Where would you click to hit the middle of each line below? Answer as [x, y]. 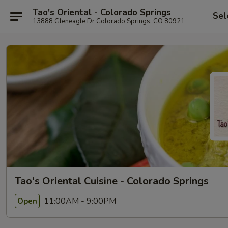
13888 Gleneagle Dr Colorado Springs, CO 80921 [109, 21]
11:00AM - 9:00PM [79, 201]
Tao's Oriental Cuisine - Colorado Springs [112, 181]
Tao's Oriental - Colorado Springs [102, 12]
